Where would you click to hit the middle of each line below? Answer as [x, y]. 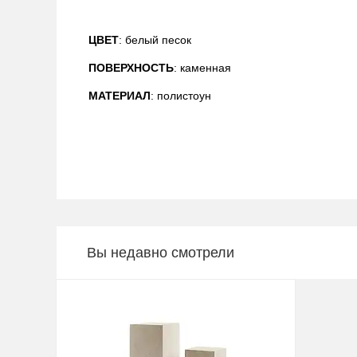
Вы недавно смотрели [161, 252]
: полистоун [181, 96]
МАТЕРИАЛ [120, 96]
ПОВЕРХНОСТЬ [131, 68]
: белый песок [155, 40]
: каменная [202, 68]
